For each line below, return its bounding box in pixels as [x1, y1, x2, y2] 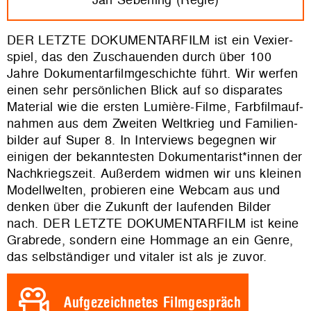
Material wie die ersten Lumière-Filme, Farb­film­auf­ [7, 98, 303, 116]
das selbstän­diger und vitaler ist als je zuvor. [7, 248, 267, 266]
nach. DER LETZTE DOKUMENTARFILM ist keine [7, 215, 299, 233]
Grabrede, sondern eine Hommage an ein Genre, [7, 231, 294, 249]
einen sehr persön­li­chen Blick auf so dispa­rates [7, 81, 283, 99]
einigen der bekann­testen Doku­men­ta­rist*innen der [7, 148, 303, 166]
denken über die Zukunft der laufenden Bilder [7, 198, 271, 216]
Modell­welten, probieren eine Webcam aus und [7, 181, 280, 199]
